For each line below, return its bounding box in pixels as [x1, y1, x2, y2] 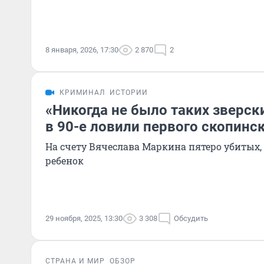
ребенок [45, 154, 84, 167]
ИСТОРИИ [110, 88, 148, 97]
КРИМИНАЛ [60, 88, 105, 97]
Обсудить [174, 214, 208, 223]
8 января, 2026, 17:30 [45, 45, 118, 54]
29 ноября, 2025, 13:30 [45, 214, 123, 223]
